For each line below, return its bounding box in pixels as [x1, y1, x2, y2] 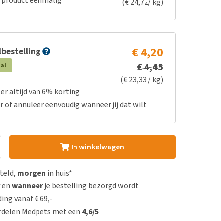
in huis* [46, 168, 73, 178]
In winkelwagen [71, 142, 124, 152]
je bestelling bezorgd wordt [43, 181, 139, 191]
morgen [17, 168, 46, 178]
